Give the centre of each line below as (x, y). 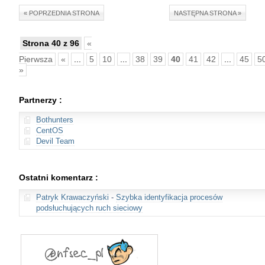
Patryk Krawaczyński (72, 197)
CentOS (50, 130)
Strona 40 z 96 (51, 43)
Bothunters (55, 120)
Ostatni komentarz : (59, 177)
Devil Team (55, 141)
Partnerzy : (41, 100)
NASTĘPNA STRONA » (208, 13)
